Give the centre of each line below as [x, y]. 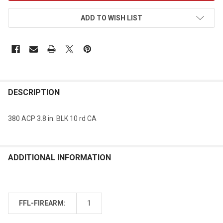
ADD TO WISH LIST [111, 18]
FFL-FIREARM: [42, 203]
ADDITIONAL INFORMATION [59, 157]
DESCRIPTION [34, 92]
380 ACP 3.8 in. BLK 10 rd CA [52, 118]
